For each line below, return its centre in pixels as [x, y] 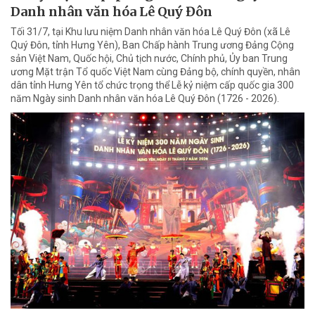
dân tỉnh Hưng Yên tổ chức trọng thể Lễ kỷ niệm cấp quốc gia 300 [152, 85]
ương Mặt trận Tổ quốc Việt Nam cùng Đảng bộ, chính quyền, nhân [155, 72]
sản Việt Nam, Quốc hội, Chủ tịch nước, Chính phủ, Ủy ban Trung [149, 59]
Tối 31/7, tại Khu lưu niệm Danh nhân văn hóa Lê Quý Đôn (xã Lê [150, 32]
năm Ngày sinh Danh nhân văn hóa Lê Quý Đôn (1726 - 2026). [145, 99]
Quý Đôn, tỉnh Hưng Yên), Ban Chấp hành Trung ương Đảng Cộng [152, 45]
